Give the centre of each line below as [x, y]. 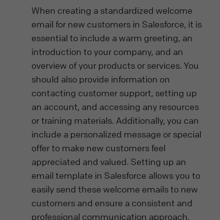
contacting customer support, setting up [114, 93]
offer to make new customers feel [98, 148]
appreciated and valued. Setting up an [109, 161]
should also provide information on [101, 79]
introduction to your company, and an [107, 51]
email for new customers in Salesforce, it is [117, 24]
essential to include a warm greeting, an [112, 38]
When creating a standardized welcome [112, 10]
